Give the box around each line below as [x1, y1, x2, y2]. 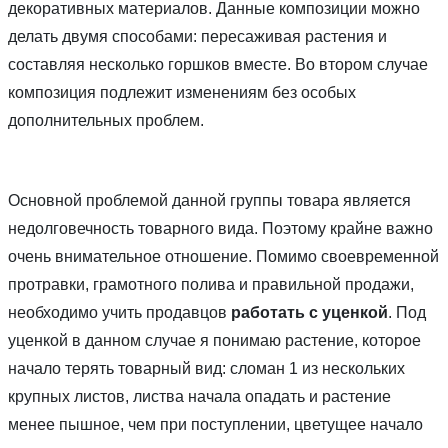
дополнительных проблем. [8, 112, 204, 130]
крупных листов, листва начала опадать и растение [8, 388, 391, 406]
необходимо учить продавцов [8, 304, 231, 322]
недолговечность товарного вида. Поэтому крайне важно [8, 220, 433, 238]
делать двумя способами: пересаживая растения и [8, 28, 387, 46]
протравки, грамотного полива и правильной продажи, [8, 276, 414, 294]
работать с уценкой [231, 304, 388, 322]
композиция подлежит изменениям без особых [8, 84, 356, 102]
